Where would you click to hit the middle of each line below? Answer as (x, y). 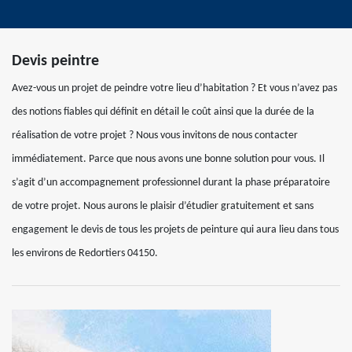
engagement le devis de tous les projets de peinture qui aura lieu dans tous (175, 230)
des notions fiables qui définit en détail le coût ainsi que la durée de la (163, 112)
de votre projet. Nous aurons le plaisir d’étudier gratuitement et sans (163, 206)
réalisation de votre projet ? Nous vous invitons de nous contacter (155, 136)
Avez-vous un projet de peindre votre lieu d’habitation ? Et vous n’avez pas (174, 88)
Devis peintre (55, 61)
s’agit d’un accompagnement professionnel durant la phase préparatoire (171, 183)
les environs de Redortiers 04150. (85, 253)
